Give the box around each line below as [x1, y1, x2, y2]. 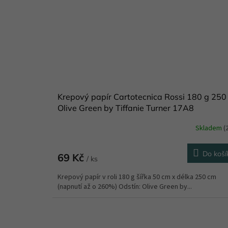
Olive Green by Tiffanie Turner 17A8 [58, 102, 194, 113]
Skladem [195, 123, 224, 134]
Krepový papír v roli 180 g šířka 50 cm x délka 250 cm [58, 172, 216, 182]
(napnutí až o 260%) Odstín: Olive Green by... [58, 181, 192, 192]
